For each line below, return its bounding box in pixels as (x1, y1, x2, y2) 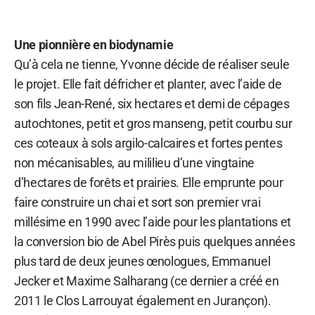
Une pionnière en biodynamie (14, 37, 174, 52)
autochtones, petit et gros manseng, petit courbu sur (14, 115, 292, 131)
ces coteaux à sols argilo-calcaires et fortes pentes (14, 135, 283, 150)
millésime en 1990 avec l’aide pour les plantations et (14, 214, 291, 229)
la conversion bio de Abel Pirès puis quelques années (14, 233, 295, 249)
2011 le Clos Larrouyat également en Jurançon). (14, 292, 271, 308)
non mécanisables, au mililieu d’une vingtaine (14, 155, 255, 170)
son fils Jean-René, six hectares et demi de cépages (14, 96, 290, 111)
